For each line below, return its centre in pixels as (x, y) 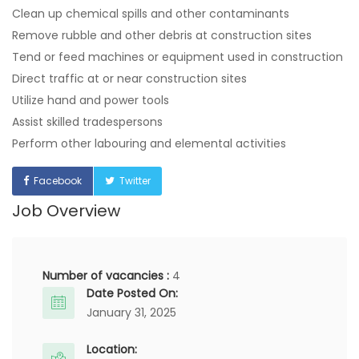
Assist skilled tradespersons (87, 122)
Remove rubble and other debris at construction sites (162, 35)
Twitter (135, 181)
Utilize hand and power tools (91, 100)
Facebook (58, 181)
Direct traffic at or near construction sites (129, 79)
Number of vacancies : (107, 276)
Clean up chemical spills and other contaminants (151, 14)
